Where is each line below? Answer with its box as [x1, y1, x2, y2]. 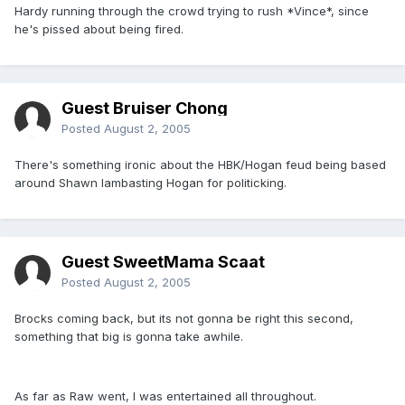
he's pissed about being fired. [14, 22, 184, 37]
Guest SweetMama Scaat [61, 252, 265, 272]
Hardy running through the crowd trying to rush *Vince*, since [14, 4, 369, 19]
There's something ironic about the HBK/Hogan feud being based [14, 157, 386, 173]
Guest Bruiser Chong [61, 99, 228, 118]
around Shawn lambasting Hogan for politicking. [14, 175, 287, 191]
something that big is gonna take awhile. [14, 329, 243, 344]
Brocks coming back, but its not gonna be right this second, [14, 311, 353, 326]
